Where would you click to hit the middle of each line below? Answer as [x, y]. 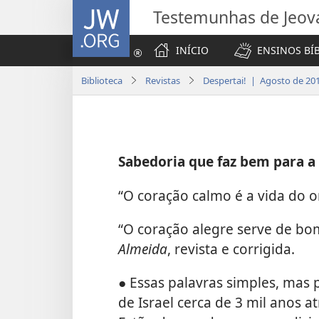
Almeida [143, 249]
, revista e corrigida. [231, 249]
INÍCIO [192, 50]
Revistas [163, 80]
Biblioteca [102, 80]
